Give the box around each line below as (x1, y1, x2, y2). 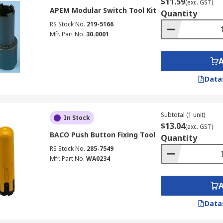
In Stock (63, 113, 90, 122)
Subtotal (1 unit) (160, 111, 205, 119)
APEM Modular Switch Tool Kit (49, 5, 156, 15)
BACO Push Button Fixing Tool (49, 130, 155, 139)
